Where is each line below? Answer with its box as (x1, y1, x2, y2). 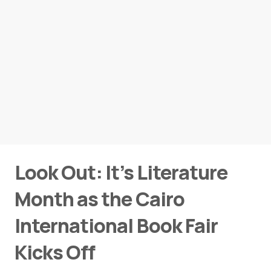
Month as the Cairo (15, 186, 184, 212)
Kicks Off (15, 239, 96, 266)
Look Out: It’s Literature (15, 159, 227, 186)
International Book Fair (15, 212, 218, 239)
